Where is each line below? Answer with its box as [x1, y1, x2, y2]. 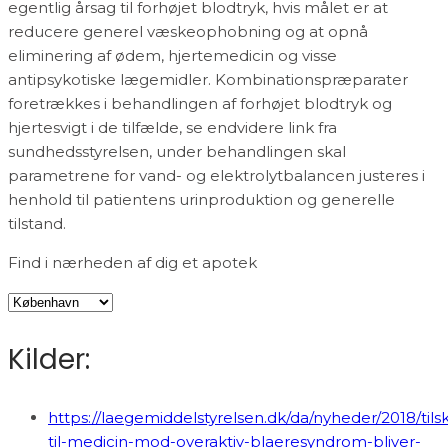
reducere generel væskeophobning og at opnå [8, 21, 368, 41]
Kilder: [8, 339, 90, 379]
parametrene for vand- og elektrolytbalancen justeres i [8, 165, 425, 185]
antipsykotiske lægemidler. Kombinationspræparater [8, 69, 408, 89]
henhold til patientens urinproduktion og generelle [8, 189, 395, 209]
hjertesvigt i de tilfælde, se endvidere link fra [8, 117, 337, 137]
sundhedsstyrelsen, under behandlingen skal [8, 141, 346, 161]
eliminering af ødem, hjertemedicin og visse [8, 45, 337, 65]
